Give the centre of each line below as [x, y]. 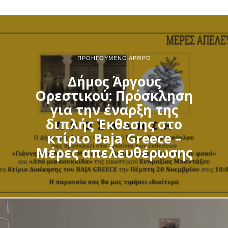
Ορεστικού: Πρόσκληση [114, 95]
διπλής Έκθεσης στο [114, 124]
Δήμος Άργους [114, 81]
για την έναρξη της [114, 110]
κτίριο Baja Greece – [114, 138]
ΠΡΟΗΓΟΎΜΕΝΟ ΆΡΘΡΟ [114, 58]
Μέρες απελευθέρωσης [114, 152]
